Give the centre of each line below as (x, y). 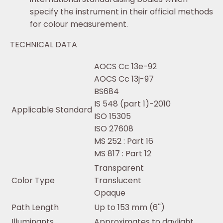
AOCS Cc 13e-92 (125, 66)
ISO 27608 (114, 128)
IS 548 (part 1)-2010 (132, 104)
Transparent (119, 168)
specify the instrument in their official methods (121, 11)
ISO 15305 (112, 116)
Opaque (110, 193)
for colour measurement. (79, 24)
